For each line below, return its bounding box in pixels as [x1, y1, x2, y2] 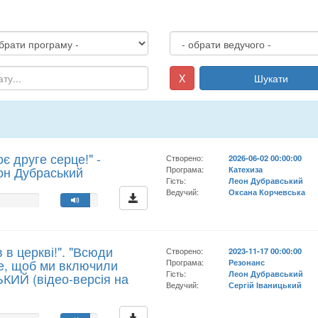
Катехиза [229, 163, 263, 175]
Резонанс [229, 256, 265, 268]
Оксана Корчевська [229, 186, 306, 197]
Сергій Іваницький [229, 279, 302, 290]
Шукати [254, 71, 289, 85]
